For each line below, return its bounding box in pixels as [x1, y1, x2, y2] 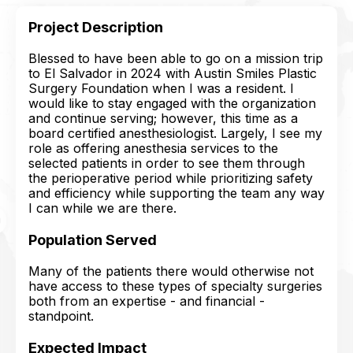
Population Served [28, 232, 157, 248]
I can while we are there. [28, 200, 176, 216]
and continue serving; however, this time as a [28, 110, 298, 126]
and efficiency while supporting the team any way [28, 185, 325, 201]
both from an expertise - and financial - [28, 293, 265, 309]
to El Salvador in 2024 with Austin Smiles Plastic [28, 65, 317, 81]
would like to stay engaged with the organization [28, 95, 316, 111]
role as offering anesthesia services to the [28, 140, 278, 156]
